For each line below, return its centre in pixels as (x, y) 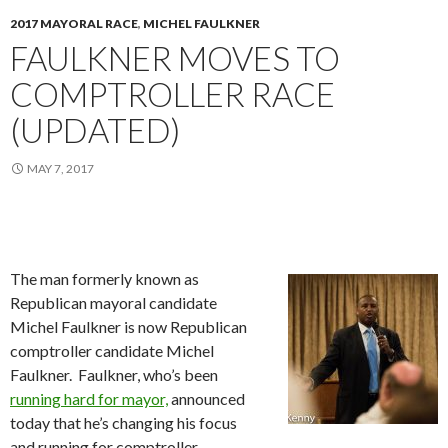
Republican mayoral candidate (113, 302)
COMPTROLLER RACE (172, 93)
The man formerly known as (104, 278)
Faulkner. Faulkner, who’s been (114, 374)
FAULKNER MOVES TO (175, 57)
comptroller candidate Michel (112, 350)
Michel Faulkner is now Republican (128, 326)
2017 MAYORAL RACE (74, 23)
